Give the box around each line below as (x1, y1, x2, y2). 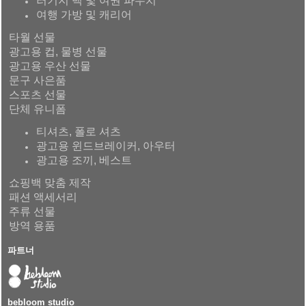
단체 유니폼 (9, 102, 67, 115)
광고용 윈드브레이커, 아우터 (36, 139, 176, 152)
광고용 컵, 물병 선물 (9, 45, 108, 57)
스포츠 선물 (9, 88, 67, 100)
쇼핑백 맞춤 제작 (9, 176, 92, 189)
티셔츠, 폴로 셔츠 (36, 125, 122, 137)
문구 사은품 (9, 74, 67, 86)
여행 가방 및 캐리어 (36, 8, 133, 20)
